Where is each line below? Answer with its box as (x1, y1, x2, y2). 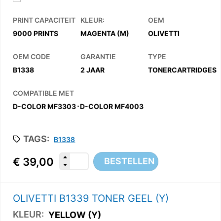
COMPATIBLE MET (13, 89, 74, 98)
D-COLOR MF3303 (13, 102, 76, 110)
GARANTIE (80, 52, 116, 61)
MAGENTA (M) (80, 29, 129, 37)
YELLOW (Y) (48, 209, 102, 220)
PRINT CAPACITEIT (13, 16, 75, 25)
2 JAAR (80, 65, 105, 74)
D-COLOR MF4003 (80, 102, 144, 110)
